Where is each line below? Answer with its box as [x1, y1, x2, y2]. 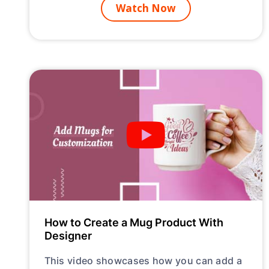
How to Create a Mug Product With [44, 214, 223, 231]
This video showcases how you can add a [44, 253, 242, 268]
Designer [44, 228, 92, 244]
